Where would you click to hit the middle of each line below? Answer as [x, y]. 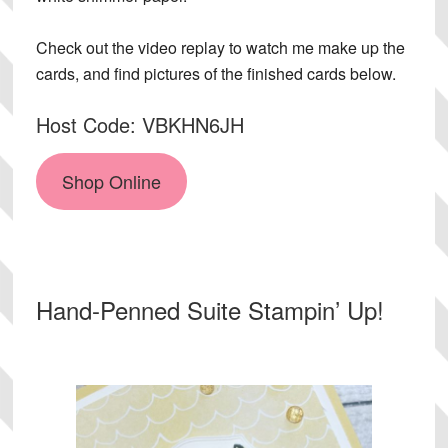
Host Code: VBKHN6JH [139, 124]
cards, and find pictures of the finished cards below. [215, 73]
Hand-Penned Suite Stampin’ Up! [209, 309]
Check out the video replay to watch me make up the [220, 47]
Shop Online [111, 181]
